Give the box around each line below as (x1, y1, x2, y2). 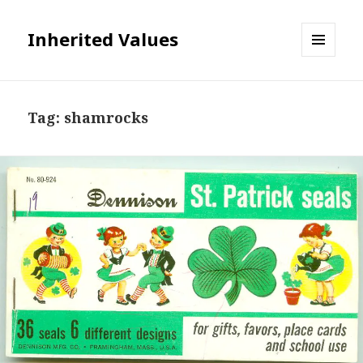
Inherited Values (28, 27, 179, 52)
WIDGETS (301, 83, 349, 98)
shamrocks (64, 108, 149, 128)
